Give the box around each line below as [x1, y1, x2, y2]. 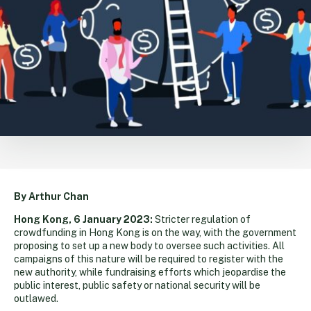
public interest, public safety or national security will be [14, 279, 260, 291]
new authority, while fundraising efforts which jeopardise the [14, 266, 286, 278]
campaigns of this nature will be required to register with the [14, 253, 283, 264]
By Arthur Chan [14, 190, 89, 202]
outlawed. [14, 292, 58, 304]
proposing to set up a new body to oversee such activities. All [14, 239, 285, 251]
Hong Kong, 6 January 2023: [14, 213, 153, 225]
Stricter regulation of [153, 213, 251, 225]
